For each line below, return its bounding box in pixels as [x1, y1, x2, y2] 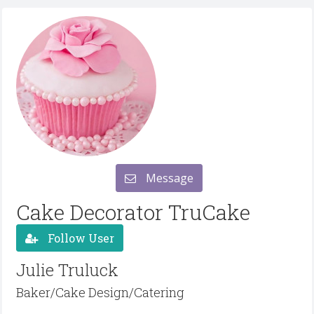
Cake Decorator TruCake [16, 198, 250, 226]
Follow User [45, 230, 114, 245]
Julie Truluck [16, 259, 118, 281]
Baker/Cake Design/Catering [16, 284, 184, 301]
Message [142, 170, 193, 186]
